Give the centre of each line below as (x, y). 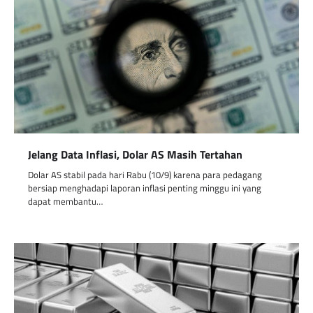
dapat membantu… (65, 202)
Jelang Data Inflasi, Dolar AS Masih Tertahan (135, 155)
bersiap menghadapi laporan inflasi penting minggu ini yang (145, 188)
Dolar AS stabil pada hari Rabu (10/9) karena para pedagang (145, 175)
